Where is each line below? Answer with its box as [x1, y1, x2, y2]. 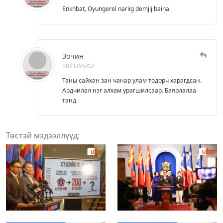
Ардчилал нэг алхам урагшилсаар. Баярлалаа [62, 86, 196, 95]
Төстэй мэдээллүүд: [6, 129, 80, 141]
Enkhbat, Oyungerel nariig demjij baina [62, 4, 169, 13]
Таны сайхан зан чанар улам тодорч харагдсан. [62, 76, 202, 85]
